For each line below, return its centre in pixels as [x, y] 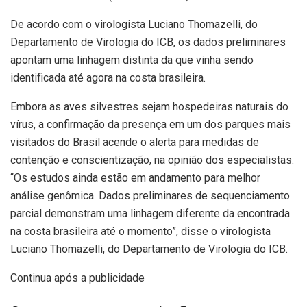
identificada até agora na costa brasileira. [108, 78]
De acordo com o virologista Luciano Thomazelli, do [134, 25]
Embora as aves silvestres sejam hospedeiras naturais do [149, 107]
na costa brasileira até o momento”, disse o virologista [140, 232]
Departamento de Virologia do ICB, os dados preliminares [148, 42]
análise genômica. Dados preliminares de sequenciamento [150, 196]
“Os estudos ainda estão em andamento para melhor [135, 178]
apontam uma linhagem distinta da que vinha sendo [132, 60]
